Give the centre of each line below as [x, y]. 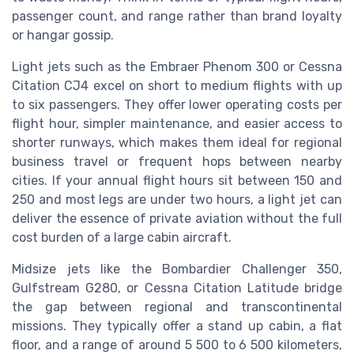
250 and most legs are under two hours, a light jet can [177, 199]
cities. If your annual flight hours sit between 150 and [177, 180]
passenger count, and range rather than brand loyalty [177, 16]
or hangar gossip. [63, 35]
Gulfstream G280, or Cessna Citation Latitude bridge [177, 288]
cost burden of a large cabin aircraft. [122, 237]
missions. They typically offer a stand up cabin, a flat [177, 326]
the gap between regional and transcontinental [177, 307]
